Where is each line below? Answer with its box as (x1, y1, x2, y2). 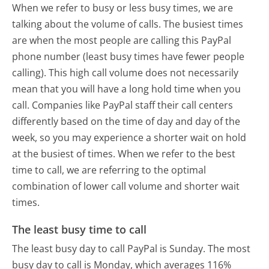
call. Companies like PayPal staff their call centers (12, 98, 234, 112)
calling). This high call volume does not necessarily (12, 65, 239, 79)
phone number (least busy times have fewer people (12, 49, 245, 63)
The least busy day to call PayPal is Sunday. (12, 241, 206, 255)
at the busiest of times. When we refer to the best (12, 147, 236, 160)
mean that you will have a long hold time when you (12, 82, 241, 95)
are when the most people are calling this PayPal (12, 33, 232, 47)
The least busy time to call (12, 222, 147, 237)
